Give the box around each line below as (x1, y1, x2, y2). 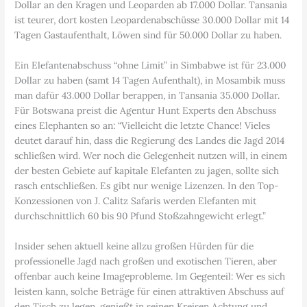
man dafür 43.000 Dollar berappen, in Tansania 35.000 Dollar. (14, 88, 280, 101)
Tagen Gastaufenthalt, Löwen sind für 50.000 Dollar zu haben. (14, 28, 282, 41)
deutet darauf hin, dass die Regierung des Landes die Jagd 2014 (14, 134, 285, 147)
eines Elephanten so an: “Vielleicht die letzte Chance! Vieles (14, 119, 271, 132)
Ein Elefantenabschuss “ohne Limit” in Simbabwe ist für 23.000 (14, 58, 286, 71)
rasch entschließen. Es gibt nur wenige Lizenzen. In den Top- (14, 179, 280, 192)
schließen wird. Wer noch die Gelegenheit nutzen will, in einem (14, 149, 288, 162)
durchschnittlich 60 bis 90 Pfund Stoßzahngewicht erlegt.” (14, 209, 267, 222)
